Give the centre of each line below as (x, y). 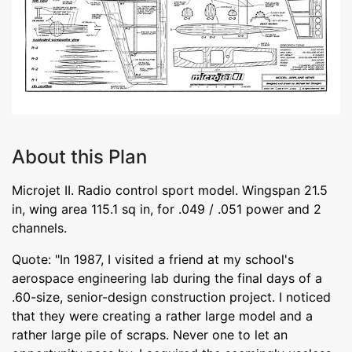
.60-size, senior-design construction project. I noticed (171, 297)
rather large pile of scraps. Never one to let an (150, 334)
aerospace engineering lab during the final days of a (167, 278)
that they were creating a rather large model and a (162, 315)
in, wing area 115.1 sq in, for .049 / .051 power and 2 (167, 209)
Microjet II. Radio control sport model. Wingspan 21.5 (170, 190)
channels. (39, 227)
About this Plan (79, 156)
